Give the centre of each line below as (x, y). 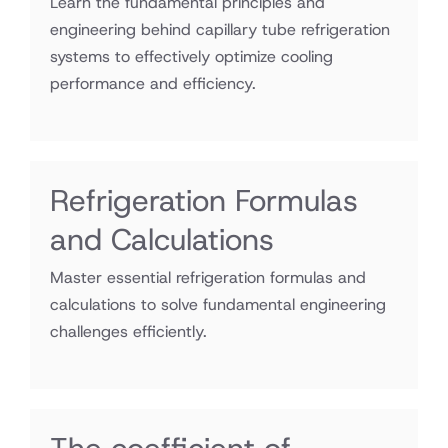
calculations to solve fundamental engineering (218, 304)
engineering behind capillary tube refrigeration (220, 29)
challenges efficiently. (128, 331)
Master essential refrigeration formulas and (208, 277)
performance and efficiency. (153, 83)
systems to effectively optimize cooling (191, 56)
